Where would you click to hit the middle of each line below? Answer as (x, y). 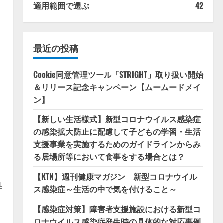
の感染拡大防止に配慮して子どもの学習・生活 (117, 132)
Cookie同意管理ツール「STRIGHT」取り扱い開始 (118, 74)
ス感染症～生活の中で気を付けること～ (105, 189)
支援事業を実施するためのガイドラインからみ (117, 144)
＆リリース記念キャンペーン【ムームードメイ (117, 87)
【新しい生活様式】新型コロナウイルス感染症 (117, 119)
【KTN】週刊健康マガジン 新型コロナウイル (115, 176)
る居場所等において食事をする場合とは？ (109, 157)
